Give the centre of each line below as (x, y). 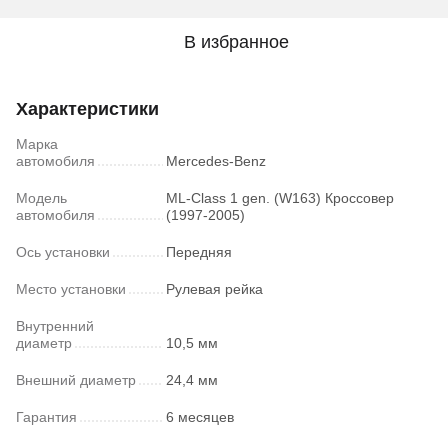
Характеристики (87, 109)
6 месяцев (200, 417)
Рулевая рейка (214, 289)
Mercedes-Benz (216, 161)
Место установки (71, 289)
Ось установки (63, 252)
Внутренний (55, 326)
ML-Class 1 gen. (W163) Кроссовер (280, 198)
